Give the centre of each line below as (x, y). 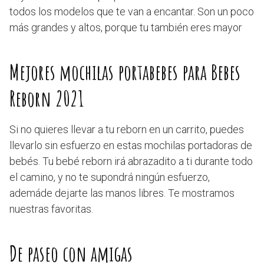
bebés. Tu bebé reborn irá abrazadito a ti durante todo (131, 161)
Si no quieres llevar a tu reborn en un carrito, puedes (127, 129)
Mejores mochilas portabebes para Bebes (125, 72)
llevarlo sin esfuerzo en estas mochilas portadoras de (131, 145)
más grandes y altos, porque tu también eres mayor (126, 27)
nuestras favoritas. (51, 209)
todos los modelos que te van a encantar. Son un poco (132, 11)
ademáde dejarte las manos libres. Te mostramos (122, 193)
